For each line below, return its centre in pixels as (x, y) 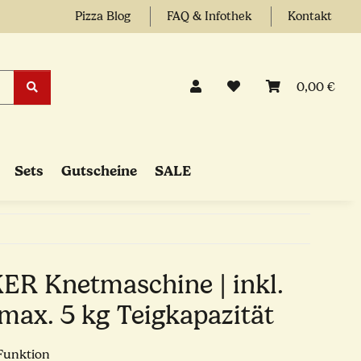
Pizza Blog (104, 17)
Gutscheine (99, 171)
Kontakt (310, 17)
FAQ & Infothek (211, 17)
